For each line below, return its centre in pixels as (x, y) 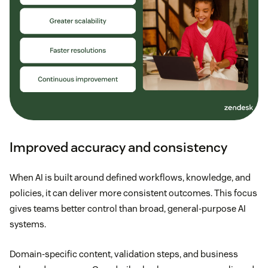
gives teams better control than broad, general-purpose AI (128, 209)
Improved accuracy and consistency (118, 147)
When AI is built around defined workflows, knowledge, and (130, 178)
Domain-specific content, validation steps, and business (124, 254)
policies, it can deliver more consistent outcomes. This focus (133, 193)
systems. (28, 224)
